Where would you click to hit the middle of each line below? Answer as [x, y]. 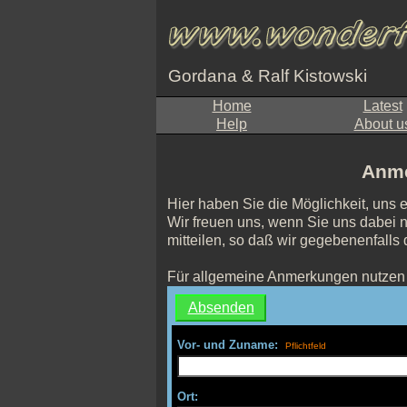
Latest [382, 106]
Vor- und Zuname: [228, 345]
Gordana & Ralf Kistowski [268, 76]
